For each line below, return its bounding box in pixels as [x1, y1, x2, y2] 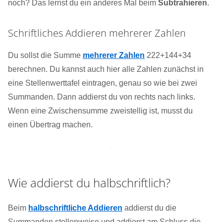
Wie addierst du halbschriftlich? [8, 174, 170, 191]
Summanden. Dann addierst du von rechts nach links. [8, 93, 195, 102]
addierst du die [122, 204, 176, 213]
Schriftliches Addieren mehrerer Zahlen [8, 26, 186, 40]
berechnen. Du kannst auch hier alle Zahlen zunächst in [8, 65, 204, 74]
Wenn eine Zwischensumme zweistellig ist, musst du [8, 107, 193, 115]
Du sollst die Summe [8, 51, 83, 60]
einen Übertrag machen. [8, 120, 93, 129]
